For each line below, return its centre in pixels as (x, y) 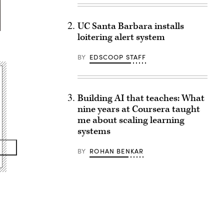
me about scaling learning (131, 120)
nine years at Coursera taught (138, 109)
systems (94, 131)
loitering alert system (121, 37)
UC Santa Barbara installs (130, 26)
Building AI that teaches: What (141, 98)
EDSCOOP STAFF (118, 57)
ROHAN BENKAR (117, 151)
